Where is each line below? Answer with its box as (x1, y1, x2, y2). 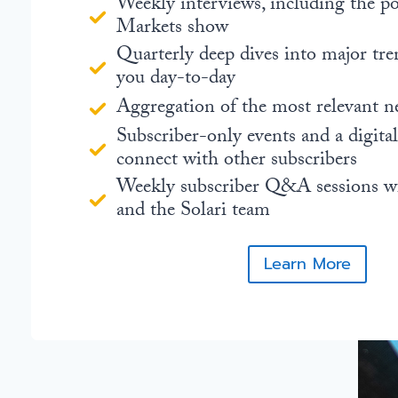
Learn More (263, 251, 351, 277)
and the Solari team (116, 195, 270, 229)
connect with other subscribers (116, 145, 357, 179)
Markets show (116, 12, 228, 46)
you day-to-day (116, 63, 235, 97)
